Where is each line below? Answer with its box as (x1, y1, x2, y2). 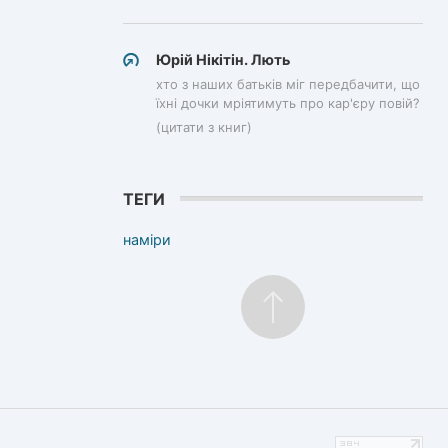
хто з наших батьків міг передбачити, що (156, 76, 420, 93)
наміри (123, 230, 171, 248)
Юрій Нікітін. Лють (156, 50, 290, 68)
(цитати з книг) (156, 119, 252, 136)
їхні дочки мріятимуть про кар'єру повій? (156, 95, 420, 112)
